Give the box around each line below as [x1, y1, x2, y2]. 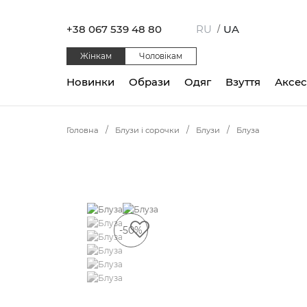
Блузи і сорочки [115, 125, 180, 136]
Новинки [66, 75, 114, 88]
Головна [66, 125, 99, 136]
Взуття [225, 75, 260, 88]
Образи [129, 75, 170, 88]
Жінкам [80, 51, 112, 61]
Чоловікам [139, 51, 182, 61]
